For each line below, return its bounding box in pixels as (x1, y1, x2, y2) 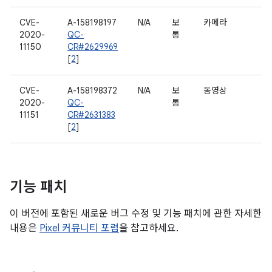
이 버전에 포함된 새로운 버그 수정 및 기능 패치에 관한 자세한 (10, 208, 262, 220)
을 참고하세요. (119, 222, 178, 234)
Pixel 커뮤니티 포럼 (39, 222, 119, 234)
